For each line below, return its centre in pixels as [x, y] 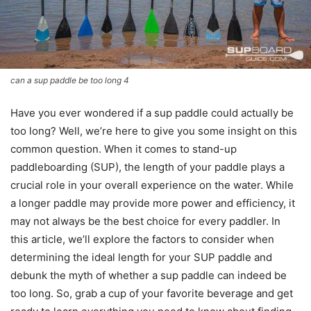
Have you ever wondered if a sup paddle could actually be [152, 112]
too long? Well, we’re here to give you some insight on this [154, 131]
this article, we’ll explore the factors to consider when [142, 239]
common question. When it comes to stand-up [124, 149]
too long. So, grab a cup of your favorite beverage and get [152, 293]
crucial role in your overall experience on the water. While [152, 185]
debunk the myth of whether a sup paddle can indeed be [149, 275]
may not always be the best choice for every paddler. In [145, 221]
